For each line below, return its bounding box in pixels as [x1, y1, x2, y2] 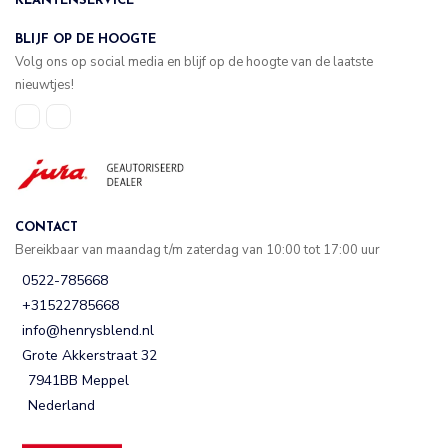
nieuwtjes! [15, 76, 74, 95]
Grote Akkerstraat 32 [21, 346, 157, 366]
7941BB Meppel [28, 371, 129, 391]
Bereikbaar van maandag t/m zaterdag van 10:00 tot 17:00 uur [15, 240, 380, 259]
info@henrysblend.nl [21, 321, 154, 341]
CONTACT [15, 220, 78, 234]
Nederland [28, 396, 95, 416]
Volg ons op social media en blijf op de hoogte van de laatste [15, 53, 373, 72]
